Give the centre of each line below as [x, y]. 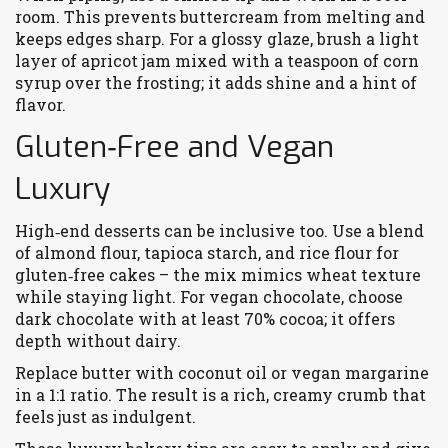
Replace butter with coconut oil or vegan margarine [222, 372]
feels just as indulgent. [105, 416]
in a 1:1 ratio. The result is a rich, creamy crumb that [220, 394]
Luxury [62, 189]
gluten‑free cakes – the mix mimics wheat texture [218, 274]
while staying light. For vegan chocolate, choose [209, 296]
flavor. [40, 104]
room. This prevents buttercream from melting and [220, 16]
